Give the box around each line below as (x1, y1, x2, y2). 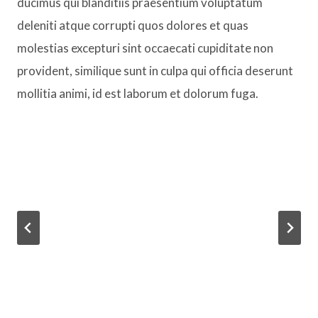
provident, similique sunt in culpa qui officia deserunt (17, 62, 293, 78)
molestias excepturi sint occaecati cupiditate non (17, 40, 273, 55)
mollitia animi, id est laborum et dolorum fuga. (17, 85, 258, 101)
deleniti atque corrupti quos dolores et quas (17, 17, 248, 33)
